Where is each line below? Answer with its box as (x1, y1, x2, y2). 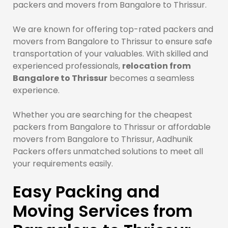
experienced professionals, (13, 60, 122, 72)
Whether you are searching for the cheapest (13, 108, 192, 121)
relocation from (122, 60, 191, 72)
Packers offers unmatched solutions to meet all (13, 145, 203, 157)
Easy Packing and (13, 180, 160, 203)
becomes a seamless (107, 72, 194, 84)
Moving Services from (13, 199, 192, 222)
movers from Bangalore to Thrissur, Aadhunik (13, 133, 193, 145)
